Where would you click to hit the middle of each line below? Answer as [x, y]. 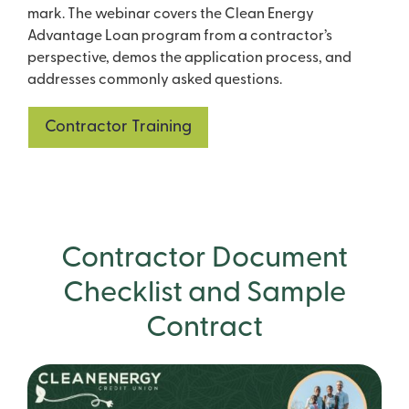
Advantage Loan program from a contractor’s [180, 37]
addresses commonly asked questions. [155, 81]
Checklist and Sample [204, 294]
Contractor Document [204, 260]
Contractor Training [118, 128]
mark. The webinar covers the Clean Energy [171, 15]
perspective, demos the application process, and [189, 59]
